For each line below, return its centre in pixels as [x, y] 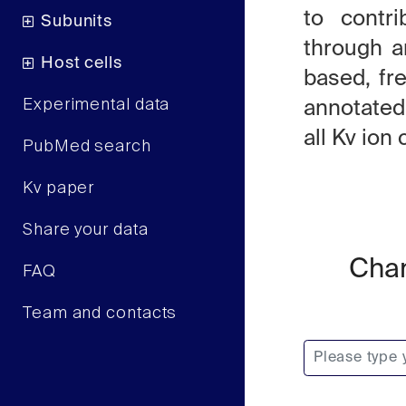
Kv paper [59, 188]
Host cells [81, 63]
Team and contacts [100, 313]
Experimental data [97, 105]
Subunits [77, 21]
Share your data [86, 230]
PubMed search [87, 146]
